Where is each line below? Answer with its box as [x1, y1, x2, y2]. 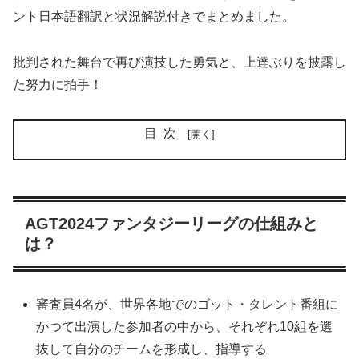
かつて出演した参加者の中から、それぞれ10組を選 [36, 320, 333, 334]
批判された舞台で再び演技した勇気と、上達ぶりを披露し [13, 55, 346, 70]
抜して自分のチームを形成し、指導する [36, 342, 268, 357]
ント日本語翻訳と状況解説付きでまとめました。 [13, 10, 295, 24]
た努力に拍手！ [13, 78, 103, 92]
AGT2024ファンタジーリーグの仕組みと [25, 214, 318, 232]
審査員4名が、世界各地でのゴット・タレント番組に [36, 297, 339, 312]
